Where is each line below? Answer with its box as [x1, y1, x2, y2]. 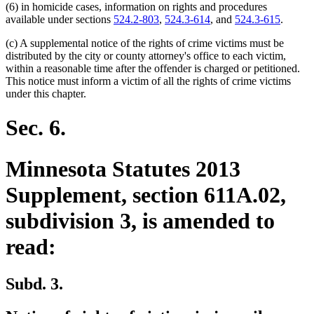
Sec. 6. [6, 115, 66, 141]
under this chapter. [6, 87, 86, 100]
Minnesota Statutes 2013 [6, 156, 240, 182]
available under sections [6, 13, 114, 25]
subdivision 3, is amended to [6, 207, 275, 233]
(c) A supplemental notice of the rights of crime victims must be [6, 36, 284, 49]
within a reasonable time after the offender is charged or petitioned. [6, 62, 300, 74]
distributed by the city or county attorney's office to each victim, [6, 49, 286, 62]
